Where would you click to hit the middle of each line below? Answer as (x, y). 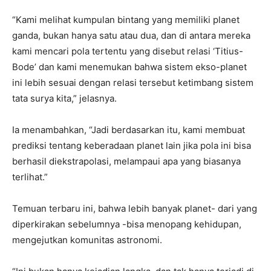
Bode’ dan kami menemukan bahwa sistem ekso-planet (129, 67)
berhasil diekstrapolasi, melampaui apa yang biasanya (126, 162)
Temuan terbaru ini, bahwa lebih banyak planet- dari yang (135, 209)
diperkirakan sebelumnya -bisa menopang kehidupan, (127, 224)
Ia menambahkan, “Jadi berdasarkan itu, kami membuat (129, 130)
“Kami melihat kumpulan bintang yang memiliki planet (126, 20)
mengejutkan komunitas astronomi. (87, 240)
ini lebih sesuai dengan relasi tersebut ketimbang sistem (133, 83)
